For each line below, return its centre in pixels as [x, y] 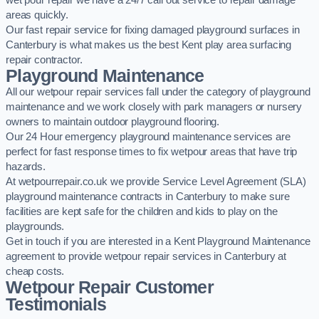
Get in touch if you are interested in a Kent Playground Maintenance [158, 242]
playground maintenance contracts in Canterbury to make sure [148, 197]
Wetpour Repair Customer [110, 288]
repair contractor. [44, 60]
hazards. [26, 167]
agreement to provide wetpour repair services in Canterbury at [146, 257]
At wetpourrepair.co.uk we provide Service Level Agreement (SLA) [156, 182]
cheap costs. [35, 272]
